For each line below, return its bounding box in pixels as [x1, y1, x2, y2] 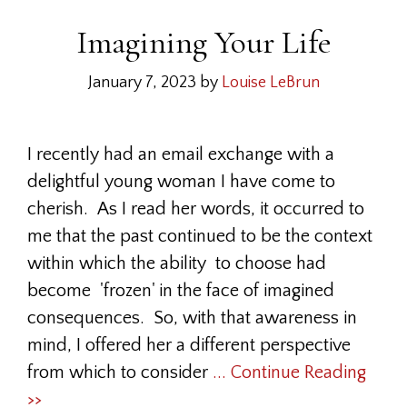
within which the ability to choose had [27, 253, 326, 273]
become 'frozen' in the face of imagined [27, 281, 334, 301]
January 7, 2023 [87, 74, 196, 92]
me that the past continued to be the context [27, 226, 372, 246]
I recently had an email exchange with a [27, 144, 334, 164]
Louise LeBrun [221, 74, 320, 92]
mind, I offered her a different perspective [27, 335, 351, 355]
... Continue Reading [213, 362, 366, 382]
